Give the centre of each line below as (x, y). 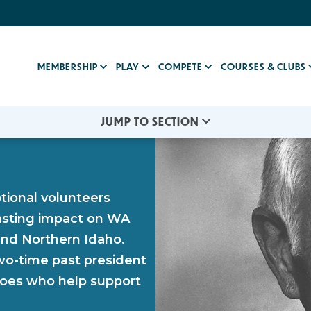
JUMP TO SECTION (150, 121)
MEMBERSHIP (69, 66)
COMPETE (181, 66)
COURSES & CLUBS (265, 66)
